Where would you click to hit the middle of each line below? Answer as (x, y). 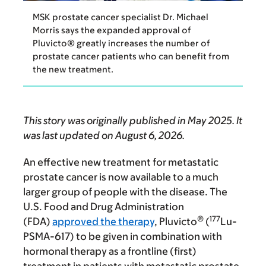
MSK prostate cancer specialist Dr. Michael (121, 17)
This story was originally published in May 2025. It (133, 121)
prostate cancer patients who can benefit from (131, 56)
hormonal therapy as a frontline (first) (110, 251)
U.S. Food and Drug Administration (104, 207)
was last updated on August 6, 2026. (104, 136)
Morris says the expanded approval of (112, 30)
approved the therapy (103, 222)
